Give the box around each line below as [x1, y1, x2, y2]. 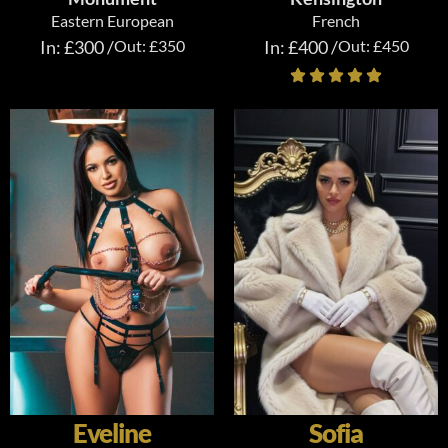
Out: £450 [337, 36, 409, 55]
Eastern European [50, 11, 174, 30]
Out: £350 [113, 36, 185, 55]
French [312, 11, 360, 30]
